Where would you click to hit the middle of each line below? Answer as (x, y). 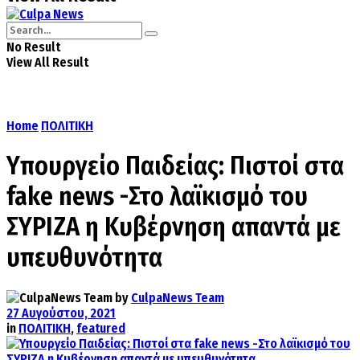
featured (101, 328)
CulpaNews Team (178, 297)
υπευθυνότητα (84, 258)
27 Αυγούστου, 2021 (61, 313)
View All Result (47, 62)
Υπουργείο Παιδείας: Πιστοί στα (175, 166)
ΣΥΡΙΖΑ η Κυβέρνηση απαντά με (174, 227)
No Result (33, 47)
